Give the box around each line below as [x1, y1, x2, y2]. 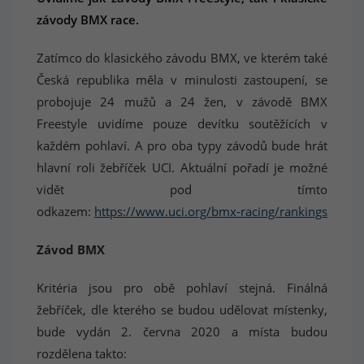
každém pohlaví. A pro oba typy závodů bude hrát [37, 137, 327, 154]
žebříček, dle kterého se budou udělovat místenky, [37, 301, 327, 318]
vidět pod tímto [37, 181, 327, 197]
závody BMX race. [37, 11, 139, 28]
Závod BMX [37, 241, 105, 258]
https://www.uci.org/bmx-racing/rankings [94, 203, 327, 219]
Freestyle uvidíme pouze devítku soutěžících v [37, 115, 327, 132]
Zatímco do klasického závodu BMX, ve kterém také [37, 50, 327, 66]
